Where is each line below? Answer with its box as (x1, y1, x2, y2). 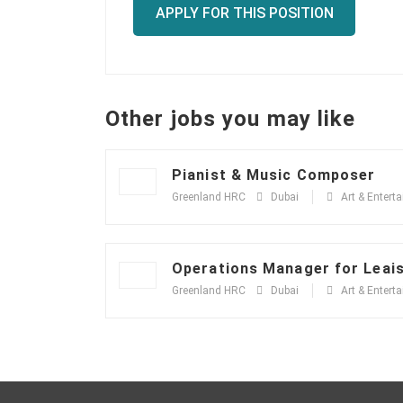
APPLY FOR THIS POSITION (155, 4, 334, 22)
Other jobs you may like (105, 106, 356, 131)
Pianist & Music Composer (172, 166, 376, 184)
